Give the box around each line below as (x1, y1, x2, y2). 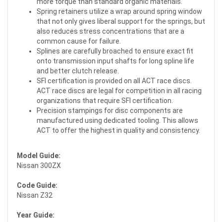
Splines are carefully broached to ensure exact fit (37, 47, 193, 55)
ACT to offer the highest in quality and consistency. (37, 126, 200, 134)
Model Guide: (17, 152, 60, 160)
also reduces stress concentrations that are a (37, 27, 184, 35)
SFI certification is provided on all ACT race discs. (37, 77, 192, 85)
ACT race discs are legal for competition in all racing (37, 87, 202, 95)
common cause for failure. (37, 37, 121, 45)
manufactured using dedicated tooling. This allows (37, 116, 198, 124)
